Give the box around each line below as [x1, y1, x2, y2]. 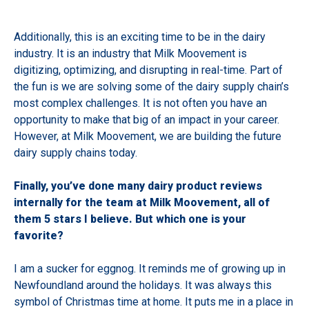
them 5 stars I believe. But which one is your [14, 212, 246, 226]
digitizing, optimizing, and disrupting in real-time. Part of [14, 63, 283, 77]
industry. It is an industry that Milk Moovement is [14, 47, 247, 61]
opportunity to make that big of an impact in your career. [14, 113, 279, 127]
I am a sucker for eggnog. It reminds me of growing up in [14, 262, 286, 276]
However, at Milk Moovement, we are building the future [14, 130, 281, 143]
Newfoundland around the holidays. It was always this [14, 279, 272, 292]
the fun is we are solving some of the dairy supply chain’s [14, 80, 289, 94]
